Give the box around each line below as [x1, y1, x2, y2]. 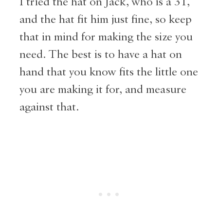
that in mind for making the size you [19, 31, 193, 43]
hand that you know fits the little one [19, 66, 198, 78]
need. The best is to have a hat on [19, 49, 182, 61]
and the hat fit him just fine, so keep [19, 14, 192, 26]
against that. [19, 101, 82, 113]
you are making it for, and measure [19, 84, 186, 96]
